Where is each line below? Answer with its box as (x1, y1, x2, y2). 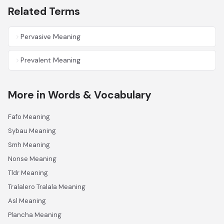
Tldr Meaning (8, 168, 48, 177)
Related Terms (8, 4, 80, 18)
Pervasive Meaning (20, 32, 80, 41)
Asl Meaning (8, 196, 46, 205)
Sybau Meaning (8, 126, 56, 135)
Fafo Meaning (8, 112, 50, 121)
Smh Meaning (8, 140, 50, 149)
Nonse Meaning (8, 154, 56, 163)
